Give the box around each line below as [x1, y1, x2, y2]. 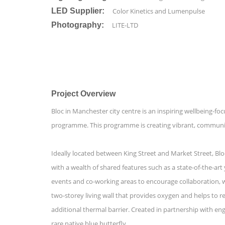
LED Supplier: [51, 6, 104, 15]
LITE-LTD [110, 20, 138, 30]
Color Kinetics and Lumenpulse [111, 6, 205, 16]
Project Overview [51, 89, 116, 98]
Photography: [51, 20, 104, 29]
